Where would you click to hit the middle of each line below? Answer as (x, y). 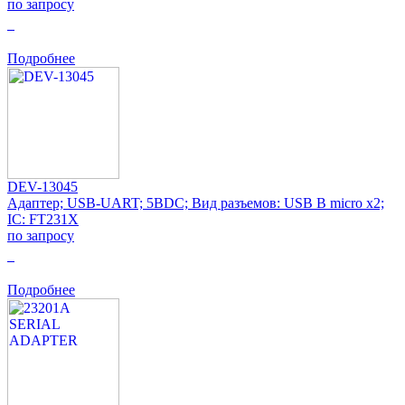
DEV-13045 (42, 186)
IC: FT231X (43, 219)
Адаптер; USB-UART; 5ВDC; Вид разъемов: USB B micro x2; (196, 202)
